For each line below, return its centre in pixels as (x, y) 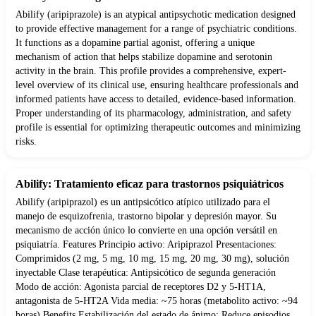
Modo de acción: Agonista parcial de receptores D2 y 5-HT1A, (141, 287)
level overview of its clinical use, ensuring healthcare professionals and (157, 85)
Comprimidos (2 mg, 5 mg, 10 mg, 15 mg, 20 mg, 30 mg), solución (152, 259)
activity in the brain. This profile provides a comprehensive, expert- (151, 71)
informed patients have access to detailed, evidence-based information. (156, 99)
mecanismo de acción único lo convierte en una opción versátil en (146, 231)
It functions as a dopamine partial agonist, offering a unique (135, 43)
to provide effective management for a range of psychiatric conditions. (156, 29)
